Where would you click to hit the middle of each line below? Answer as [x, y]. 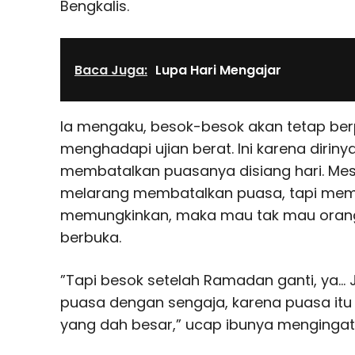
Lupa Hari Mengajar [218, 70]
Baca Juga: [111, 70]
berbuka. [91, 237]
